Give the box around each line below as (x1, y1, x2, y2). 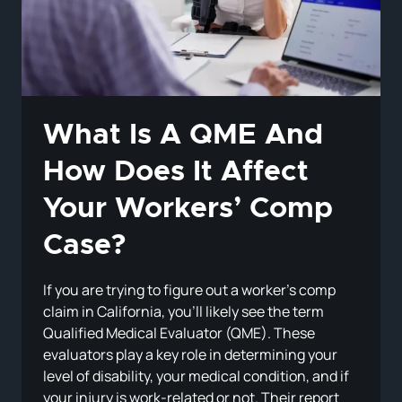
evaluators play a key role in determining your (43, 345, 337, 365)
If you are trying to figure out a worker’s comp (43, 280, 336, 301)
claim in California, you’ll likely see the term (43, 301, 324, 322)
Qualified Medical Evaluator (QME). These (43, 323, 315, 344)
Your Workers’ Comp (43, 195, 333, 224)
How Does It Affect (43, 158, 309, 188)
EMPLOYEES (111, 15, 183, 32)
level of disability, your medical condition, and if (43, 366, 349, 387)
